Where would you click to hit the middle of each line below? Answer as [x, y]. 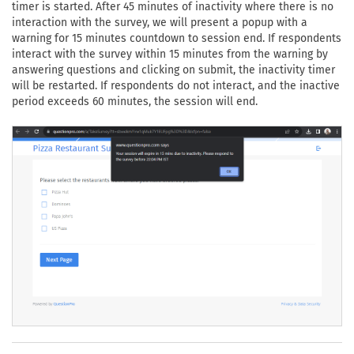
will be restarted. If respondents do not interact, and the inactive [176, 86]
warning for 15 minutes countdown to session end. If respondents [177, 38]
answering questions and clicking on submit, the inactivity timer [173, 70]
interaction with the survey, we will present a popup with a [160, 23]
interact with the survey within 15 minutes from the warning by [170, 54]
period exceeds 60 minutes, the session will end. [135, 102]
